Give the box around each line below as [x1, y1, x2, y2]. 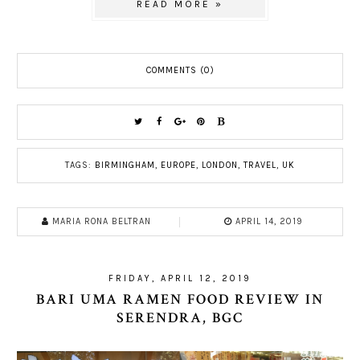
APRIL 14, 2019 [235, 216, 303, 227]
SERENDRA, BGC [117, 309, 243, 328]
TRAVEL [243, 160, 276, 171]
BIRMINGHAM [95, 160, 155, 171]
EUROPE [161, 160, 196, 171]
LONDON [202, 160, 238, 171]
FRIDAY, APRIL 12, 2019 [108, 273, 252, 284]
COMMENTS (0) [145, 65, 215, 76]
